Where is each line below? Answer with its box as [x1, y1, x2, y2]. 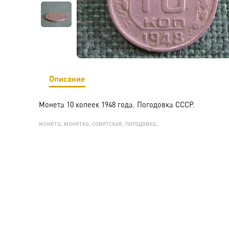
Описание [49, 74, 85, 83]
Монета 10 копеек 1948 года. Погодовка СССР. [39, 100, 197, 109]
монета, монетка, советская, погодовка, [39, 119, 157, 127]
